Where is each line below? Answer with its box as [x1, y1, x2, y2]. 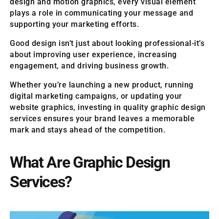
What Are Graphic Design [10, 153, 170, 172]
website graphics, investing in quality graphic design [10, 103, 206, 112]
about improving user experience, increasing [10, 50, 177, 60]
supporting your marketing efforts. [10, 20, 139, 29]
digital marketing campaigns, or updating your [10, 91, 182, 101]
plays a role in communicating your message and [10, 8, 193, 18]
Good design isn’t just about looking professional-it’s [10, 39, 204, 48]
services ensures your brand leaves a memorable [10, 114, 195, 124]
